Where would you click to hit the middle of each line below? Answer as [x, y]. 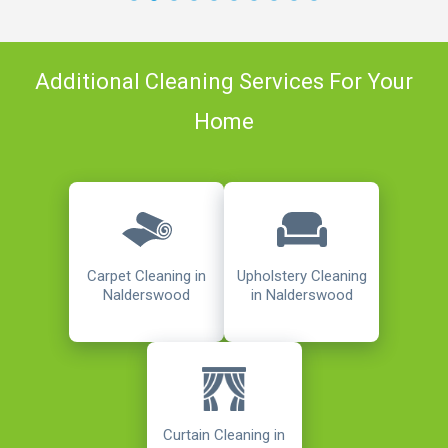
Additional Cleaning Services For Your [224, 82]
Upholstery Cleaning [301, 276]
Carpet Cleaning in [146, 275]
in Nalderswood [301, 295]
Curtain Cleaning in [224, 435]
